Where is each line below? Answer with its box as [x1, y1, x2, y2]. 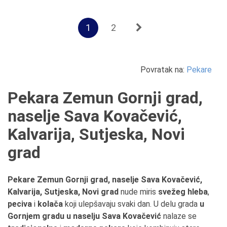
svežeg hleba [158, 187, 208, 197]
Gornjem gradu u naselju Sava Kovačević [8, 211, 161, 221]
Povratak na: [140, 65, 186, 74]
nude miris [119, 187, 158, 197]
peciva [8, 199, 32, 209]
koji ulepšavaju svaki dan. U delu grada [63, 199, 200, 209]
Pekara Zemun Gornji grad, [8, 88, 203, 107]
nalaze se [161, 211, 197, 221]
